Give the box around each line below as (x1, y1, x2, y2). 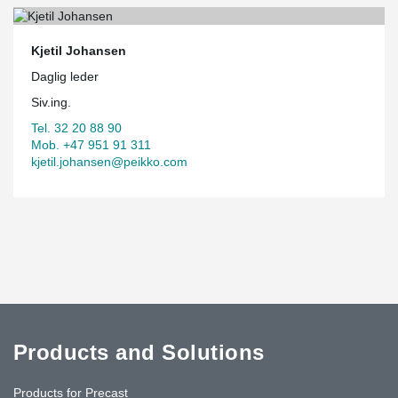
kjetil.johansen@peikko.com (31, 154, 187, 169)
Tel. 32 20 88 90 (31, 120, 122, 135)
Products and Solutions (13, 339, 265, 364)
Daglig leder (31, 68, 99, 84)
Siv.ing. (31, 94, 71, 109)
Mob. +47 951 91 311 (31, 137, 151, 152)
